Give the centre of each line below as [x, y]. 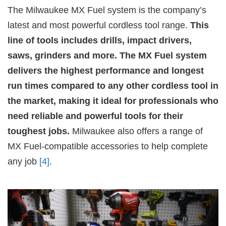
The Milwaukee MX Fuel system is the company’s [107, 10]
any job [23, 161]
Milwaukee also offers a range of [136, 131]
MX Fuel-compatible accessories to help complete [108, 146]
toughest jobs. [39, 131]
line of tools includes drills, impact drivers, [100, 40]
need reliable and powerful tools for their [95, 116]
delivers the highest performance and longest [106, 70]
